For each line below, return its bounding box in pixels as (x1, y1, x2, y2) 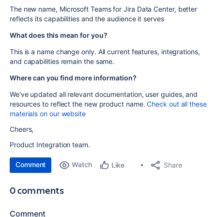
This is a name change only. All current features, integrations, (10, 47, 200, 56)
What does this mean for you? (10, 31, 108, 39)
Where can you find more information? (10, 74, 137, 82)
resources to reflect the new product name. (10, 100, 147, 108)
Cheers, (10, 125, 34, 133)
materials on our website (10, 109, 86, 118)
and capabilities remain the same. (10, 57, 115, 65)
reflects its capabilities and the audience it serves (10, 15, 164, 23)
